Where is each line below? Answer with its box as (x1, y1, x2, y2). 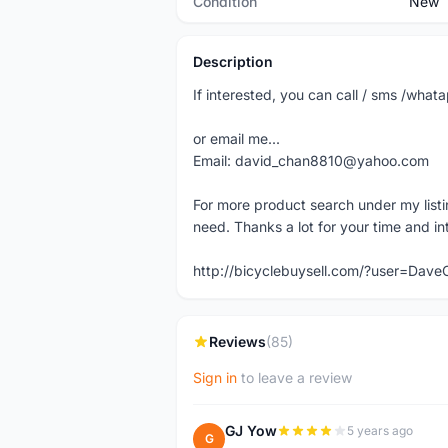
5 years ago (347, 423, 413, 438)
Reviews (209, 333, 266, 350)
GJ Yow (225, 422, 277, 439)
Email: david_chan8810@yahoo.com (193, 152, 429, 169)
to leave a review (237, 369, 352, 386)
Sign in (193, 369, 237, 386)
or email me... (193, 130, 280, 147)
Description (193, 53, 273, 70)
